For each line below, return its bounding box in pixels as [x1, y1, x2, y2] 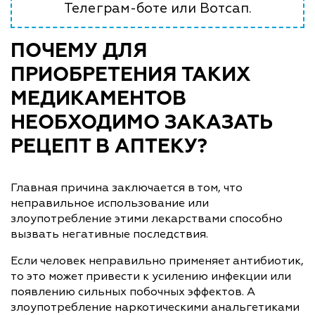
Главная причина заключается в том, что [11, 180, 243, 195]
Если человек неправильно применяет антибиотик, [11, 253, 304, 268]
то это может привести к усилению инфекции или [11, 269, 291, 283]
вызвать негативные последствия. [11, 226, 208, 241]
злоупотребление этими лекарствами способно [11, 211, 283, 226]
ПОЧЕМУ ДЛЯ [11, 41, 148, 61]
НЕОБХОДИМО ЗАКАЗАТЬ [11, 112, 273, 133]
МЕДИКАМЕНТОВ [11, 89, 186, 109]
